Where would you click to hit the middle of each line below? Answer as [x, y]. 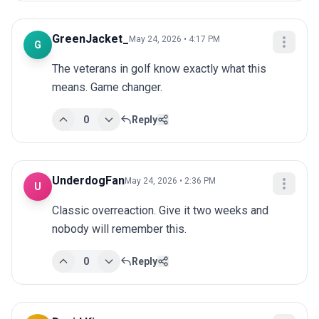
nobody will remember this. [119, 229]
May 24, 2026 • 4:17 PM [174, 40]
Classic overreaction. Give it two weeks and [160, 211]
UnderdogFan [88, 181]
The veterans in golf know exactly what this [159, 69]
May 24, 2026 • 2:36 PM [170, 181]
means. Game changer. [107, 88]
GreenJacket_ [90, 39]
